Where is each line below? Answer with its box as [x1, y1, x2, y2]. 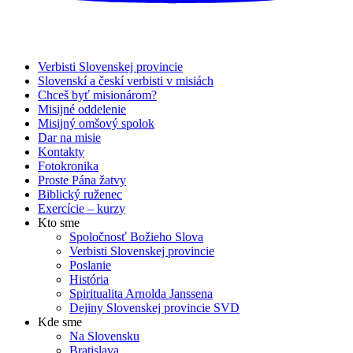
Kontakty [38, 144, 84, 158]
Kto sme [38, 215, 80, 229]
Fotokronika [38, 158, 98, 173]
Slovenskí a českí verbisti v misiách [38, 73, 214, 87]
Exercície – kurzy [38, 201, 125, 215]
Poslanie [69, 258, 111, 272]
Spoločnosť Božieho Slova [69, 229, 203, 243]
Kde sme [38, 314, 82, 329]
